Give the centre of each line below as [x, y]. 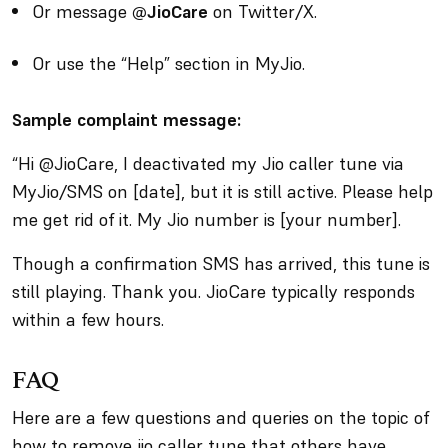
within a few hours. [93, 319]
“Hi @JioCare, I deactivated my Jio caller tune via [208, 163]
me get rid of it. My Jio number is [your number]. [211, 219]
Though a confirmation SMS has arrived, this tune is [221, 263]
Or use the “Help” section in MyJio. [171, 63]
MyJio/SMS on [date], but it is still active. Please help [222, 191]
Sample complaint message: [129, 119]
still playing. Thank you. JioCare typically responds [213, 291]
